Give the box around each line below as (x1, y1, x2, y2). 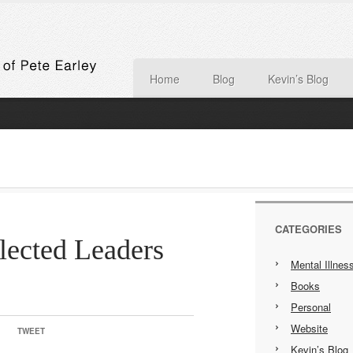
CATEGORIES (275, 221, 342, 236)
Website (291, 321, 328, 336)
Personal (291, 299, 331, 314)
